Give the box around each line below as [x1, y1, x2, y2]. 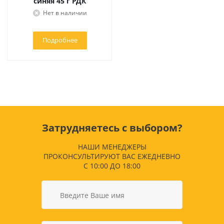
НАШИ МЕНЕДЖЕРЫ [77, 142, 146, 151]
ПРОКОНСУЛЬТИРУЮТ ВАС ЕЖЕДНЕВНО [43, 151, 180, 161]
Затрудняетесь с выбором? [41, 121, 182, 134]
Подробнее [42, 35, 77, 44]
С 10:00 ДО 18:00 [83, 161, 140, 170]
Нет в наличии [42, 8, 87, 17]
